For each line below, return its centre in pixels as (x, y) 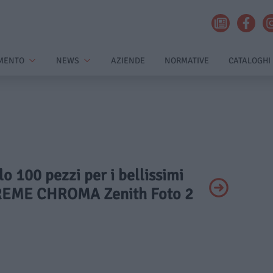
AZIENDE (128, 61)
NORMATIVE (187, 61)
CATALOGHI (250, 61)
